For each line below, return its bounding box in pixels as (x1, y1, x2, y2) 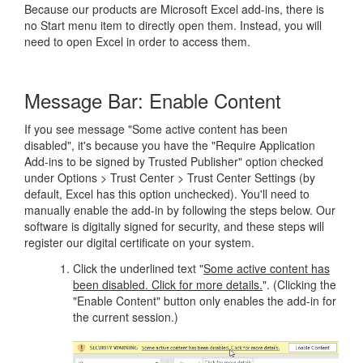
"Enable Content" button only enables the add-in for (73, 293, 336, 309)
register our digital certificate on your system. (24, 234, 254, 250)
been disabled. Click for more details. (73, 276, 263, 293)
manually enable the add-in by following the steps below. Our (24, 202, 335, 218)
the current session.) (73, 309, 178, 325)
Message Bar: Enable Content (24, 86, 281, 114)
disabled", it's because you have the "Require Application (24, 137, 315, 153)
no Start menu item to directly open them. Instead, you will (24, 17, 322, 33)
